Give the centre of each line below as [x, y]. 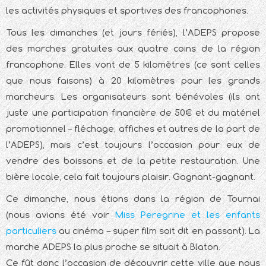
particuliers [31, 231]
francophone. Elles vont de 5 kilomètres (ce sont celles [133, 65]
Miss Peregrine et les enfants [188, 215]
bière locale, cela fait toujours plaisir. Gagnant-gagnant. [131, 177]
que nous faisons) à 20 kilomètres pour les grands [133, 81]
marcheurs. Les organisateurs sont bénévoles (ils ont [133, 97]
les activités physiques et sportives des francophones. [127, 11]
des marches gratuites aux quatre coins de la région [133, 49]
